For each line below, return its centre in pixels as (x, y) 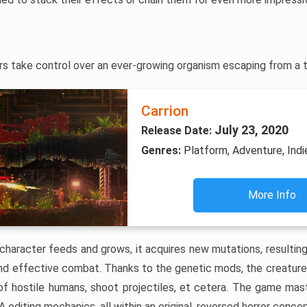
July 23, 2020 (251, 130)
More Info (272, 195)
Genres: (162, 150)
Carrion (164, 111)
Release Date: (177, 131)
